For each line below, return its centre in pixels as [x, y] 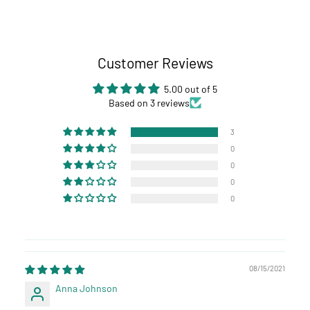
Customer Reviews [155, 62]
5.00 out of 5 [191, 89]
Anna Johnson [86, 288]
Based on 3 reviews [149, 102]
